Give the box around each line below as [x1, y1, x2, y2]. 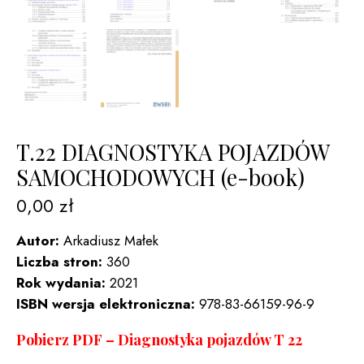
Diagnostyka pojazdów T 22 [118, 330, 302, 350]
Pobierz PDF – [16, 330, 118, 350]
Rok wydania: [16, 273, 110, 293]
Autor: [16, 231, 63, 251]
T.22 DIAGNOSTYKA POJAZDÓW [16, 137, 329, 167]
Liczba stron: [16, 252, 102, 272]
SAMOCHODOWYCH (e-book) [16, 162, 305, 193]
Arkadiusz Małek [63, 231, 158, 251]
